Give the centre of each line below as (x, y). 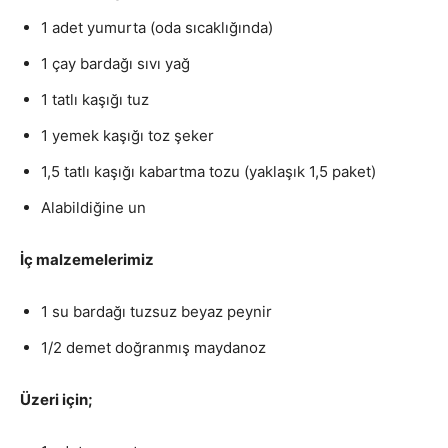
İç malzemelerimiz (87, 259)
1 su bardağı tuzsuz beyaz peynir (156, 311)
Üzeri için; (56, 399)
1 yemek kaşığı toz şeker (127, 135)
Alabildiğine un (93, 207)
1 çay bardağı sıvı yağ (115, 63)
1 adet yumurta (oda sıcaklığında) (157, 27)
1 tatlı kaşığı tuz (95, 99)
